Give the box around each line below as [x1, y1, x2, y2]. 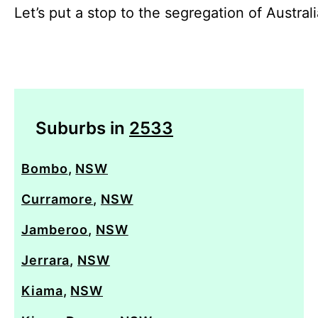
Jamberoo [21, 221, 89, 237]
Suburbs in [35, 117, 129, 138]
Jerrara [21, 252, 70, 268]
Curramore [21, 191, 94, 207]
